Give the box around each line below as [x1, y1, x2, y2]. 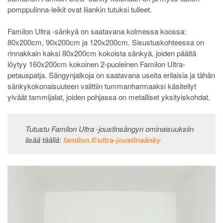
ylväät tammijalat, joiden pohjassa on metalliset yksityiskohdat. [7, 92, 210, 103]
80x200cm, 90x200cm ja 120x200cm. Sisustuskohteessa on [7, 37, 204, 48]
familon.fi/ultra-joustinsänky [63, 134, 160, 145]
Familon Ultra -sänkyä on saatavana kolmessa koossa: [7, 26, 186, 37]
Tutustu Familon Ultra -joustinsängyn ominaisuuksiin [25, 123, 194, 134]
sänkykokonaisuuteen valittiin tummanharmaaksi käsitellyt [7, 81, 196, 92]
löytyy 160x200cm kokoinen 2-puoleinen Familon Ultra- [7, 59, 185, 70]
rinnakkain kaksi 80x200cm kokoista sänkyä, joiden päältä [7, 48, 196, 59]
